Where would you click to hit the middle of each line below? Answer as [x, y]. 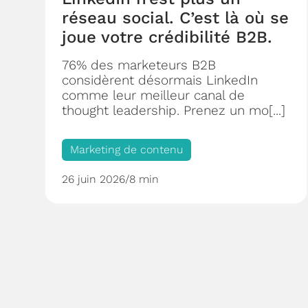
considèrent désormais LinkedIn [160, 80]
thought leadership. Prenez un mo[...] [174, 111]
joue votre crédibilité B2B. [167, 37]
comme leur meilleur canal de [153, 96]
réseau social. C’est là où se [175, 18]
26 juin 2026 [93, 179]
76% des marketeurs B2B [139, 65]
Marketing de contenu [126, 150]
